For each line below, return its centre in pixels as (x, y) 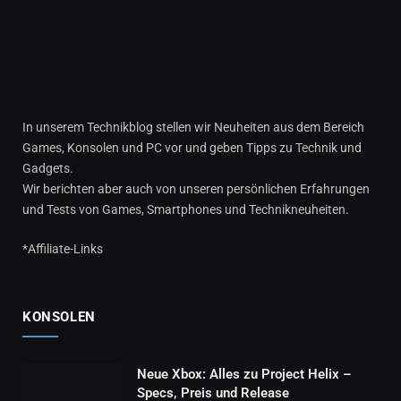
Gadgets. (48, 168)
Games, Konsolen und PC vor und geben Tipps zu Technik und (192, 147)
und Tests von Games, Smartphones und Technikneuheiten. (186, 209)
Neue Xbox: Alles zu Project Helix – (244, 374)
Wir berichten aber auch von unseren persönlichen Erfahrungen (196, 188)
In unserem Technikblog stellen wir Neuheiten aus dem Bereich (193, 127)
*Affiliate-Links (63, 248)
